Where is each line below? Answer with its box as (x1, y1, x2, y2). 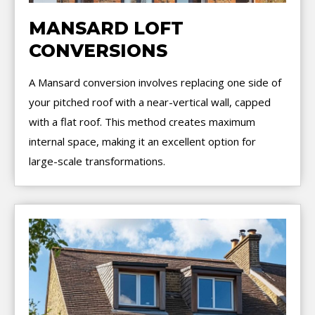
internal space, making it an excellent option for (29, 134, 256, 149)
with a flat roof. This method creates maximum (29, 115, 255, 129)
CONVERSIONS (29, 40, 167, 62)
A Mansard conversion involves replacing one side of (29, 75, 281, 90)
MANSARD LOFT (29, 18, 184, 39)
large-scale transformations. (29, 154, 165, 169)
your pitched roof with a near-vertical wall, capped (29, 95, 271, 110)
